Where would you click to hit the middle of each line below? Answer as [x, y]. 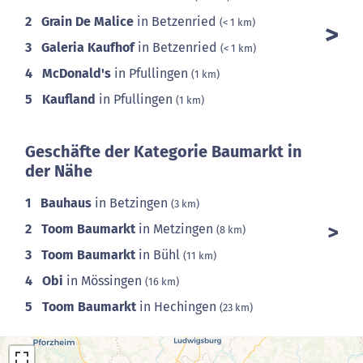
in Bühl [159, 255]
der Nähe [59, 171]
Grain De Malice [88, 21]
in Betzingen [131, 203]
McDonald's [77, 73]
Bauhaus [66, 203]
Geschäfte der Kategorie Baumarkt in [164, 152]
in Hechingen [178, 307]
